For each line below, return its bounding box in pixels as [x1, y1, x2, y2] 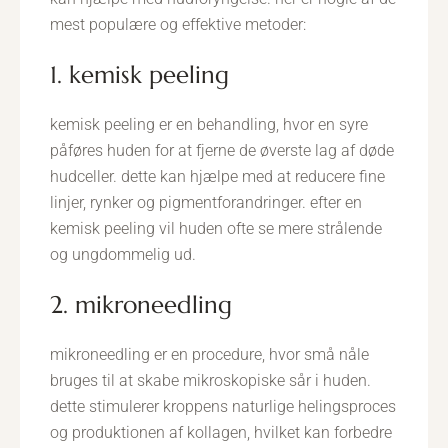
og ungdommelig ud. [50, 245, 196, 264]
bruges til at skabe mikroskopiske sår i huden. [50, 371, 371, 390]
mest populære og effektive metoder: [50, 15, 306, 34]
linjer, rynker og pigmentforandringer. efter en [50, 193, 362, 212]
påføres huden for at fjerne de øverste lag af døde [50, 141, 394, 160]
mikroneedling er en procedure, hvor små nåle [50, 345, 369, 364]
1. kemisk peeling [62, 60, 229, 90]
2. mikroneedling [68, 290, 232, 320]
